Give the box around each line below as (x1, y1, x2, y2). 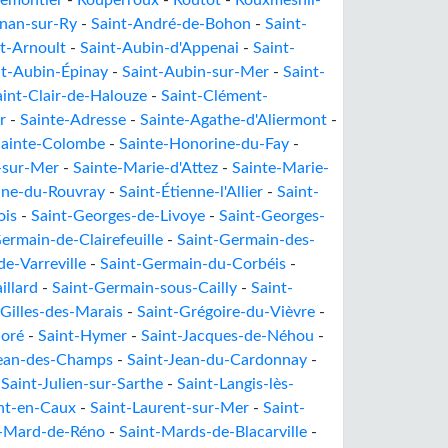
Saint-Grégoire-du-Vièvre (137, 304, 315, 320)
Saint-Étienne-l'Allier (119, 184, 263, 200)
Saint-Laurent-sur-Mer (90, 400, 249, 416)
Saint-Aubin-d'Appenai (80, 40, 239, 56)
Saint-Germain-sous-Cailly (52, 280, 237, 296)
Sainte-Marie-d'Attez (73, 160, 218, 176)
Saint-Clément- (161, 88, 268, 104)
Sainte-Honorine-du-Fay (119, 136, 289, 152)
